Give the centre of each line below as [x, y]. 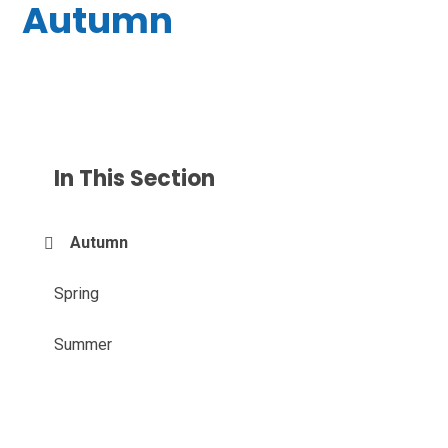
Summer [83, 345]
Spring [77, 294]
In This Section [135, 179]
